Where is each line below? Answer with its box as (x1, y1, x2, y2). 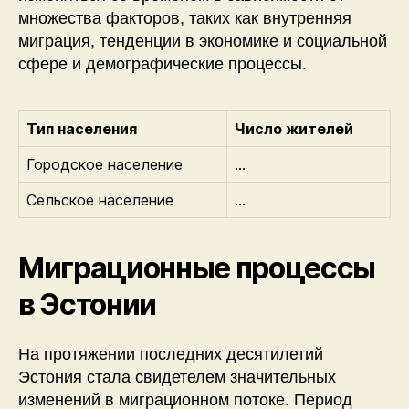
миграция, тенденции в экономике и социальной (18, 27, 387, 51)
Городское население (26, 155, 183, 173)
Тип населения (26, 120, 137, 138)
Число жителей (235, 120, 353, 138)
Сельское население (26, 191, 173, 209)
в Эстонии (18, 287, 157, 322)
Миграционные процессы (18, 250, 376, 286)
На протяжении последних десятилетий (18, 341, 323, 364)
